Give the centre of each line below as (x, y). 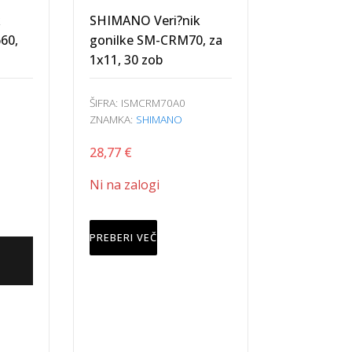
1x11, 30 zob (126, 60)
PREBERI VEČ (123, 237)
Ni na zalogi (124, 185)
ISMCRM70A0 (153, 103)
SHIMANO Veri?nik (145, 20)
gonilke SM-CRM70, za (156, 40)
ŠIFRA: (105, 103)
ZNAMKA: (112, 119)
